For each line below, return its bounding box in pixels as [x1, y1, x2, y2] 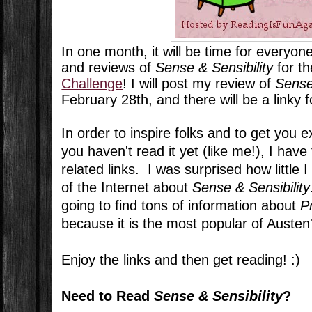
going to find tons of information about [61, 198, 301, 214]
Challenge [61, 76, 123, 92]
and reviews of [61, 60, 156, 76]
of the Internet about [61, 180, 193, 196]
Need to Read [61, 288, 155, 304]
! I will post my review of [123, 76, 276, 92]
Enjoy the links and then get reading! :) [61, 252, 301, 268]
